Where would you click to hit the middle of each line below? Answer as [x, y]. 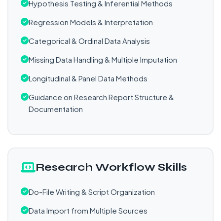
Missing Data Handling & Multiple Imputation [103, 59]
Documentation [56, 109]
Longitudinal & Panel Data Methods [88, 78]
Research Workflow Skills [111, 167]
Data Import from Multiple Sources [88, 210]
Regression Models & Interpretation [91, 22]
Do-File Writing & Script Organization [92, 192]
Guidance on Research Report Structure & [101, 97]
